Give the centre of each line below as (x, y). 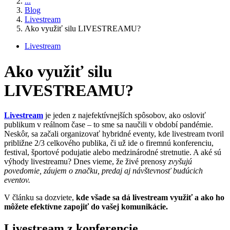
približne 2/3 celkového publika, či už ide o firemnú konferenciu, (109, 143)
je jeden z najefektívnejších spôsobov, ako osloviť (124, 116)
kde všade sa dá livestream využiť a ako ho (150, 198)
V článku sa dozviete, (40, 198)
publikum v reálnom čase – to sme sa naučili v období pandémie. (109, 125)
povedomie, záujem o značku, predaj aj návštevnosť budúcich (103, 171)
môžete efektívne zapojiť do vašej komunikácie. (86, 207)
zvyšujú (180, 162)
